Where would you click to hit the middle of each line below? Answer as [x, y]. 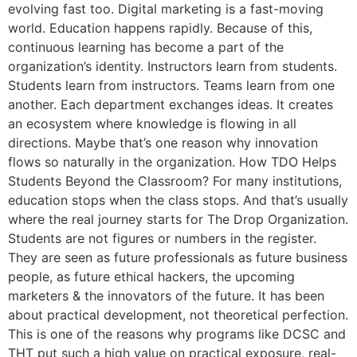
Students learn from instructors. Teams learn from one [171, 86]
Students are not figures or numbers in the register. [162, 239]
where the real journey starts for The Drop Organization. [178, 220]
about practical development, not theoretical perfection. [178, 315]
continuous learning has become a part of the [146, 47]
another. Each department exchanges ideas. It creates [171, 105]
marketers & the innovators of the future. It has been [166, 296]
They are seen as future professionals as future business [178, 258]
